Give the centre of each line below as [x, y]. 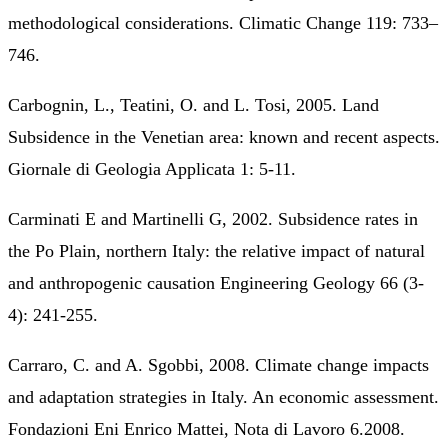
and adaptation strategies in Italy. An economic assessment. [223, 396]
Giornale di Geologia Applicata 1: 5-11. [152, 168]
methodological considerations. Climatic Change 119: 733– [223, 22]
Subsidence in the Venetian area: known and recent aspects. [224, 136]
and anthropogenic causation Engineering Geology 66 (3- [216, 282]
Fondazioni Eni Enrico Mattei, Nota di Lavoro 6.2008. [206, 428]
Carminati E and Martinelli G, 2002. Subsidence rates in [213, 218]
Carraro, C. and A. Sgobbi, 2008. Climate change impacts [218, 364]
